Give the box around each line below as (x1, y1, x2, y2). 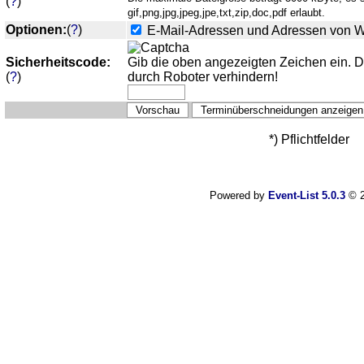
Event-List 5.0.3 (267, 188, 345, 201)
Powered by (209, 188, 268, 201)
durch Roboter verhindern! (128, 69, 278, 84)
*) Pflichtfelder (268, 132, 349, 146)
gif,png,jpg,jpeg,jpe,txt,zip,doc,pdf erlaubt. (128, 6, 325, 19)
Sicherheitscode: (6, 54, 110, 69)
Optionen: (6, 22, 67, 37)
